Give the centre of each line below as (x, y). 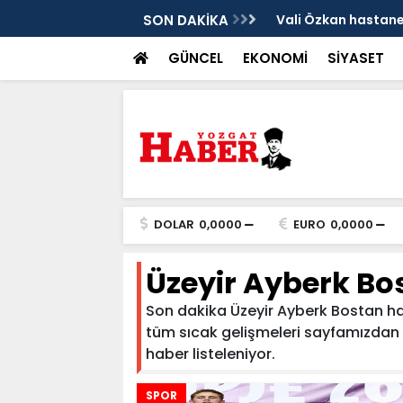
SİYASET (355, 58)
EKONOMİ (275, 58)
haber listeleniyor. (210, 354)
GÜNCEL (195, 58)
